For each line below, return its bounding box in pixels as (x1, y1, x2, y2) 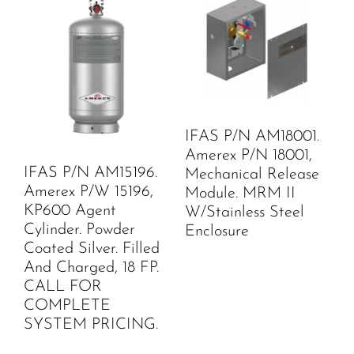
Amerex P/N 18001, (185, 148, 312, 164)
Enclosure (185, 224, 249, 240)
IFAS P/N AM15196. (24, 165, 157, 182)
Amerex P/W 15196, (24, 184, 153, 201)
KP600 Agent (24, 203, 116, 220)
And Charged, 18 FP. (24, 260, 159, 277)
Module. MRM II (185, 186, 296, 202)
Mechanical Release (185, 167, 319, 183)
